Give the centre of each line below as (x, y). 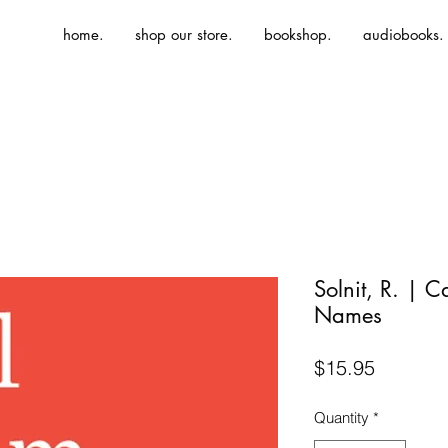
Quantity (341, 417)
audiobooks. (403, 34)
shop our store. (184, 34)
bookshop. (298, 34)
